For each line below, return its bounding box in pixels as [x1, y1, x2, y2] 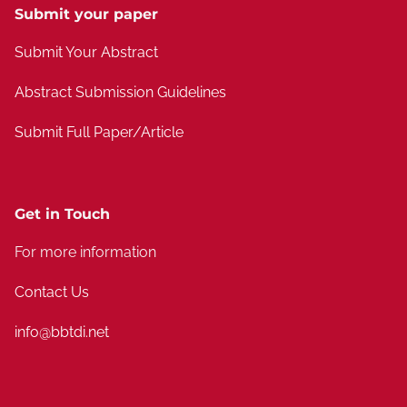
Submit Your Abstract [15, 44, 158, 61]
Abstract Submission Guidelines [15, 84, 226, 101]
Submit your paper [15, 5, 158, 23]
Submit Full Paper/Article [15, 124, 184, 141]
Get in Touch [15, 205, 110, 223]
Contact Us [15, 283, 89, 301]
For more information [15, 243, 156, 261]
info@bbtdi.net [15, 323, 109, 341]
